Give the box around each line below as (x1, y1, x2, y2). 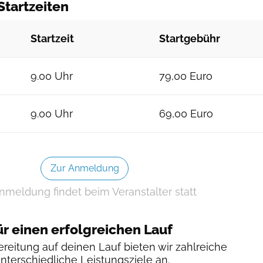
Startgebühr (159, 32, 220, 45)
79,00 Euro (159, 70, 213, 82)
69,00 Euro (159, 107, 213, 120)
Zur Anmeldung (50, 162, 119, 174)
